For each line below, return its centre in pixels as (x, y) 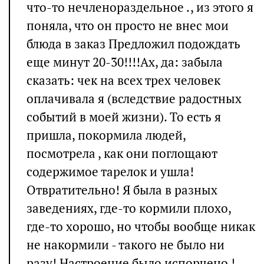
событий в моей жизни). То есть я (124, 117)
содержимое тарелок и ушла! (110, 171)
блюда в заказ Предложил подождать (133, 44)
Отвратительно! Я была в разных (122, 190)
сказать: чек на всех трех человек (123, 80)
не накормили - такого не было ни (126, 245)
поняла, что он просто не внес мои (128, 25)
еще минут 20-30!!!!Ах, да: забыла (125, 62)
